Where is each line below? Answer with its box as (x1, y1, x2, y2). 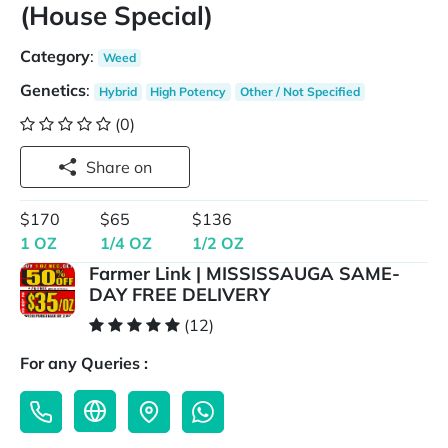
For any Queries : (20, 353, 148, 374)
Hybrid (98, 84, 137, 99)
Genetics (20, 80, 86, 100)
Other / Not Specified (239, 84, 360, 99)
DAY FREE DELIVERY (89, 283, 271, 307)
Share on (134, 157, 152, 177)
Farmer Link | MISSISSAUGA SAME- (89, 262, 401, 286)
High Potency (150, 84, 227, 99)
